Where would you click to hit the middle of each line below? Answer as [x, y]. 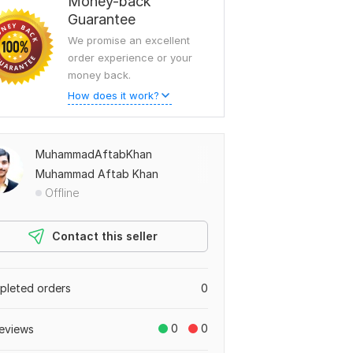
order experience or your [130, 58]
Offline [62, 193]
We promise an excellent [129, 40]
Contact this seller [105, 236]
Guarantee [102, 19]
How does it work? [113, 95]
